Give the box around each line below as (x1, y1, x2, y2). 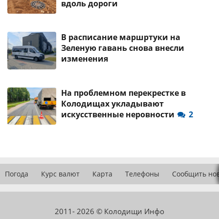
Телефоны (125, 169, 159, 179)
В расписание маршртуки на (61, 32, 180, 43)
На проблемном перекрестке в (61, 87, 186, 98)
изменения (61, 53, 108, 65)
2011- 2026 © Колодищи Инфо (55, 206, 164, 217)
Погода (5, 169, 28, 179)
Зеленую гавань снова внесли (61, 43, 184, 54)
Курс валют (41, 169, 80, 179)
